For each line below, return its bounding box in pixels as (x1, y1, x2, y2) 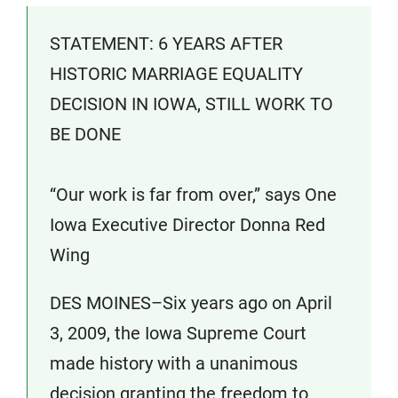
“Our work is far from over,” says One (50, 184, 337, 205)
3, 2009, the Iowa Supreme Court (50, 322, 306, 344)
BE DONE (50, 123, 121, 145)
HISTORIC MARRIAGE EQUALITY (50, 63, 303, 84)
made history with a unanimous (50, 353, 298, 374)
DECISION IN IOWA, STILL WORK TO (50, 93, 333, 115)
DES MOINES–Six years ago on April (50, 292, 332, 314)
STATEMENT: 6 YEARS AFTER (50, 33, 283, 54)
